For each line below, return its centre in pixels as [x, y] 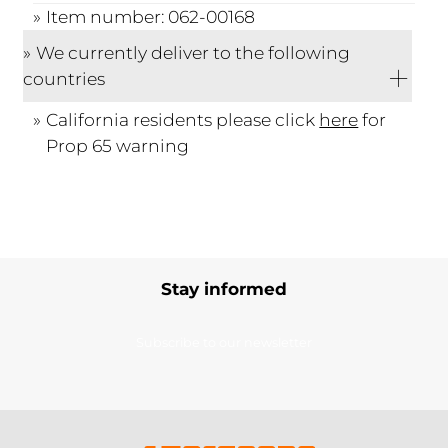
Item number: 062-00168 [151, 16]
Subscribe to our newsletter [224, 342]
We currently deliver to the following [193, 52]
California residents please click [183, 119]
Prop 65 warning [118, 145]
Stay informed [224, 288]
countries [64, 78]
